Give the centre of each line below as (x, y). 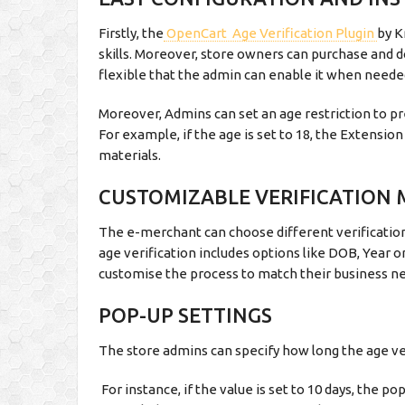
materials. (130, 155)
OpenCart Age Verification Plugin (271, 33)
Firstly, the (132, 33)
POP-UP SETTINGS (186, 315)
